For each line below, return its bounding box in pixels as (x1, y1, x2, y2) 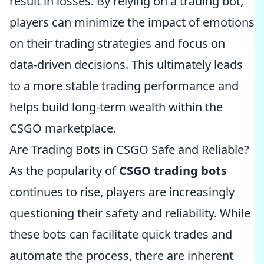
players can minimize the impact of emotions (9, 14, 255, 30)
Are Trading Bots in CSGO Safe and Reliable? (9, 141, 249, 157)
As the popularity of (9, 163, 119, 179)
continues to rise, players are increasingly (9, 184, 235, 200)
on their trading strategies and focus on (9, 35, 225, 51)
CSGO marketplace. (9, 120, 116, 136)
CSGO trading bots (119, 163, 227, 179)
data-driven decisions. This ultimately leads (9, 57, 243, 72)
